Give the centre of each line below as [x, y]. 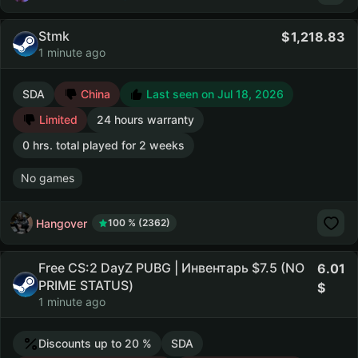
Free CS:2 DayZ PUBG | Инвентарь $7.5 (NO [171, 268]
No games [48, 178]
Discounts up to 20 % [95, 343]
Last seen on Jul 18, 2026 [213, 94]
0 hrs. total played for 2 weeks [103, 145]
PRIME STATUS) [86, 285]
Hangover [62, 223]
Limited [57, 119]
